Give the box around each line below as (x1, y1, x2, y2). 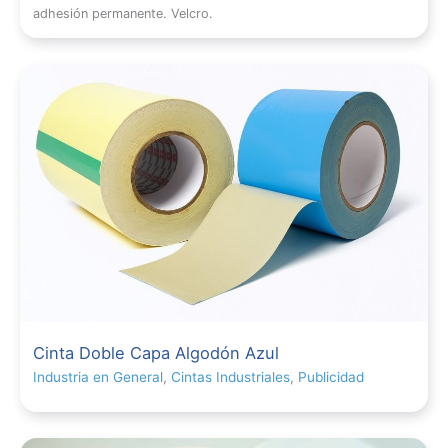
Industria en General (33, 368, 164, 385)
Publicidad (298, 368, 365, 385)
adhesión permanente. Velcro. (33, 5, 214, 21)
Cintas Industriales (171, 368, 291, 385)
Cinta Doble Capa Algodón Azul (33, 342, 280, 363)
